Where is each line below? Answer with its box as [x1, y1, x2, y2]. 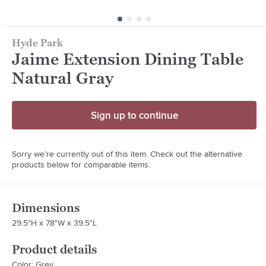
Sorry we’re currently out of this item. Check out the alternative [12, 147, 243, 160]
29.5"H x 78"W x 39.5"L [12, 216, 97, 229]
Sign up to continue [90, 107, 178, 122]
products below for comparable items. [12, 158, 151, 170]
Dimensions [12, 200, 80, 215]
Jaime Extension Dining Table [12, 49, 244, 68]
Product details [12, 242, 97, 256]
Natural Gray [12, 68, 114, 87]
